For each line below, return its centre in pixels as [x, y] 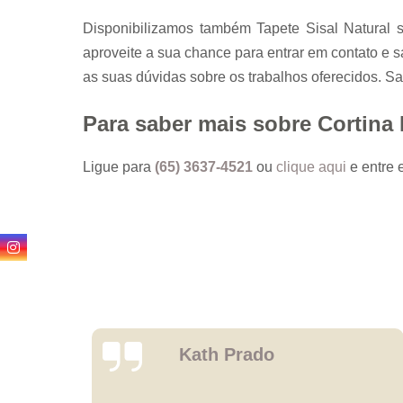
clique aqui [311, 166]
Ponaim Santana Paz [301, 344]
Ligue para [119, 166]
